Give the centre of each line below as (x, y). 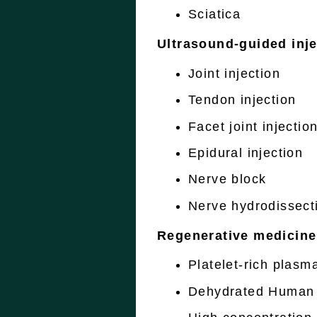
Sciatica (215, 15)
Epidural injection (246, 153)
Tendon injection (242, 100)
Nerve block (227, 179)
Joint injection (234, 73)
